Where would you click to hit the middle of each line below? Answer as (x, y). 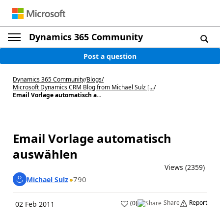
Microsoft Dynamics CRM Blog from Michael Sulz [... (83, 87)
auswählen (45, 154)
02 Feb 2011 (35, 204)
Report (198, 203)
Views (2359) (185, 167)
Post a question (110, 56)
